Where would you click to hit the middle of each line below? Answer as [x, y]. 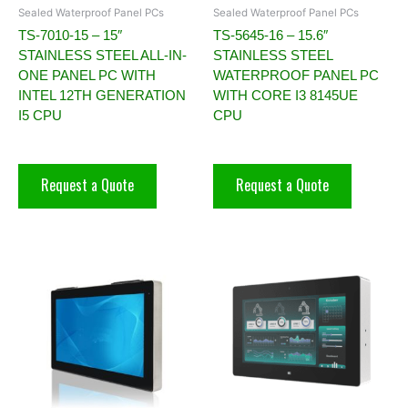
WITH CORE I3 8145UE [286, 96]
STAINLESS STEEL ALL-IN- [102, 56]
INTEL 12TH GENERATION [102, 96]
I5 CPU [40, 116]
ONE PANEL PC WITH [87, 76]
